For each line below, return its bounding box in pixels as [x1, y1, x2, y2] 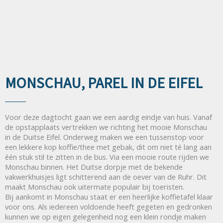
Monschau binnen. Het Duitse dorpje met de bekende [5, 161, 183, 172]
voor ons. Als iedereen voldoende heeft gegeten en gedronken [5, 201, 212, 212]
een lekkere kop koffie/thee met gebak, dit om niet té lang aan [5, 141, 212, 152]
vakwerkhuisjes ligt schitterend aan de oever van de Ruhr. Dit [5, 171, 207, 182]
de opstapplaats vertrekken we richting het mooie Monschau [5, 121, 207, 132]
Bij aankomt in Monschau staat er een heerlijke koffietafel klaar [5, 191, 213, 202]
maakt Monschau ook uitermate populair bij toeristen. [5, 181, 184, 192]
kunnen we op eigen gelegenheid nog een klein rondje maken [5, 211, 206, 222]
